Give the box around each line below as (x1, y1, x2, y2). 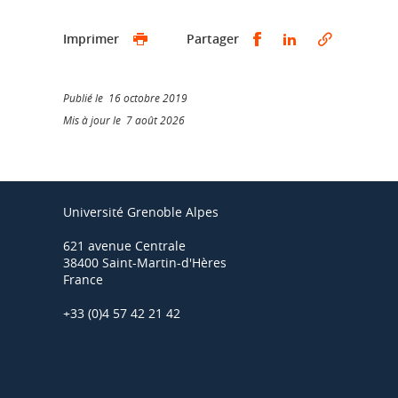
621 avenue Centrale (63, 237, 186, 254)
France (63, 271, 103, 288)
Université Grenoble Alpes (63, 203, 219, 220)
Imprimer (63, 30, 119, 47)
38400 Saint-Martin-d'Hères (63, 254, 227, 271)
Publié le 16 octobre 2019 (63, 91, 187, 105)
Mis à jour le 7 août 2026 (63, 113, 185, 127)
